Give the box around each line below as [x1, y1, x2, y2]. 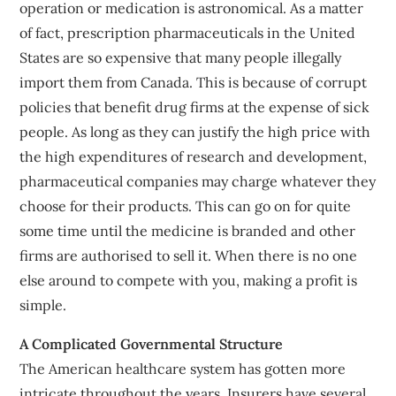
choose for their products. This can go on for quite [19, 196, 352, 215]
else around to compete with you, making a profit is [19, 270, 358, 289]
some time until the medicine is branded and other [19, 221, 356, 240]
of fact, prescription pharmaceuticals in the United [19, 23, 356, 42]
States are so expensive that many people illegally [19, 48, 342, 66]
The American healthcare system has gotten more [19, 359, 346, 377]
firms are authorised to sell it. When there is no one [19, 246, 358, 264]
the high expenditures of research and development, [19, 147, 368, 165]
